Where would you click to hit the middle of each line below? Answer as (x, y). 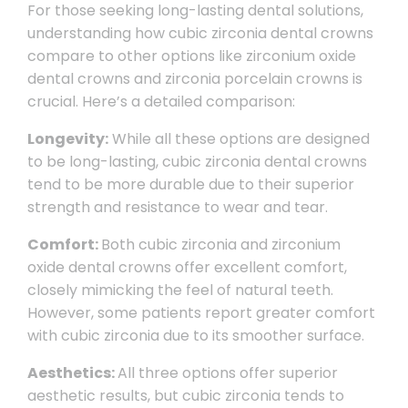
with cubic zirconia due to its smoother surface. (195, 336)
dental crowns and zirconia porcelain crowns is (194, 79)
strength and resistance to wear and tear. (177, 207)
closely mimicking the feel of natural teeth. (180, 290)
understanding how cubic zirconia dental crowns (200, 33)
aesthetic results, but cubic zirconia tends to (185, 396)
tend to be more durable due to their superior (190, 184)
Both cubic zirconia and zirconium (220, 245)
